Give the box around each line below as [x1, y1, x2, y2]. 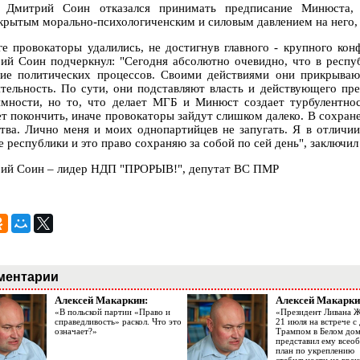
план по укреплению [276, 346, 354, 356]
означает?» [55, 326, 97, 337]
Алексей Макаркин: [55, 294, 148, 307]
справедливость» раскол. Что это [55, 317, 182, 327]
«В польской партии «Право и [55, 307, 170, 317]
